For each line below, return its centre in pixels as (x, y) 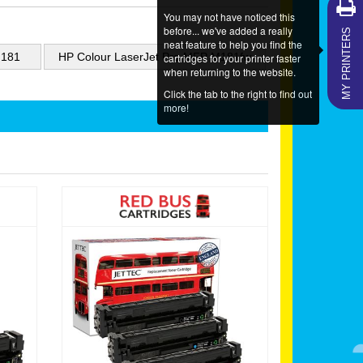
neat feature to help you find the (233, 44)
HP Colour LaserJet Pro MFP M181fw (154, 56)
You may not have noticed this (229, 16)
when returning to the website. (229, 71)
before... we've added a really (228, 30)
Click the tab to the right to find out (237, 93)
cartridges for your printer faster (232, 58)
